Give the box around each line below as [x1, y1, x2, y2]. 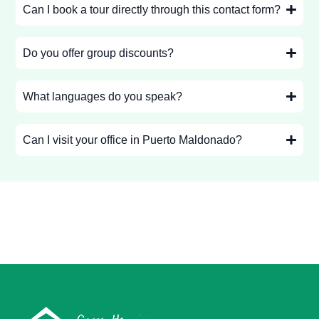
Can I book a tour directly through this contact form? [23, 4, 281, 16]
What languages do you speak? [23, 90, 183, 103]
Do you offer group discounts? [23, 47, 174, 60]
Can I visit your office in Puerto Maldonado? [23, 134, 243, 147]
